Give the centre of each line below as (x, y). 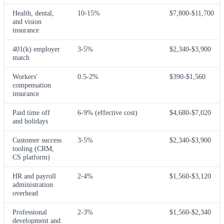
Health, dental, (33, 13)
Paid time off (31, 113)
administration (33, 185)
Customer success (37, 140)
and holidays (30, 121)
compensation (32, 85)
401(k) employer (36, 49)
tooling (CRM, (33, 149)
